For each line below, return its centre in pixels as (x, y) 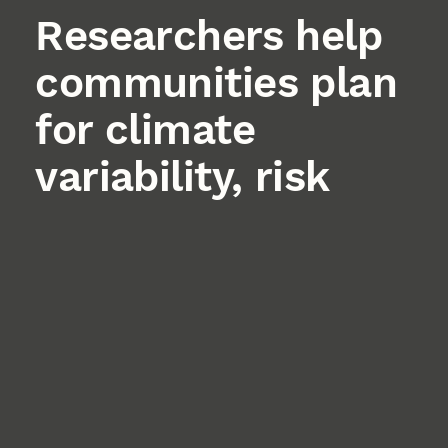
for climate (145, 129)
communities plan (216, 82)
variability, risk (182, 176)
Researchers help (209, 35)
